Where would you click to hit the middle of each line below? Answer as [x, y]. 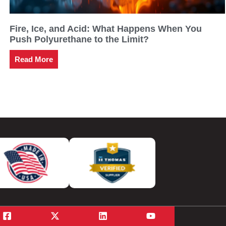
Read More [34, 60]
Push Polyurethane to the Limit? [79, 40]
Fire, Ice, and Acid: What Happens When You [106, 29]
